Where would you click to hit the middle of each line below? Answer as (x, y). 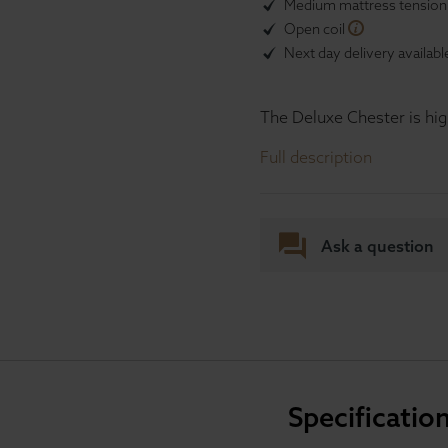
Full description (316, 157)
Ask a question (378, 246)
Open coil (314, 29)
